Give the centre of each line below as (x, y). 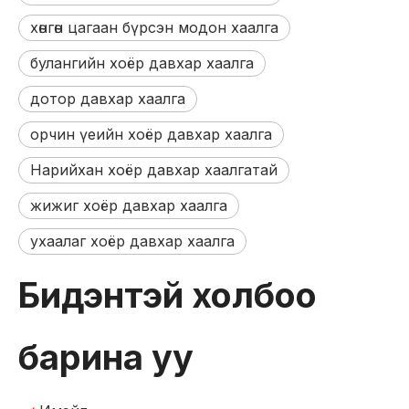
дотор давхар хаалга (108, 99)
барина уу (106, 357)
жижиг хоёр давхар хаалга (129, 205)
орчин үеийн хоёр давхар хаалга (151, 134)
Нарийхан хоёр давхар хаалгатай (154, 170)
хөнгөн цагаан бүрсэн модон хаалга (154, 27)
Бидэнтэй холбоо (168, 295)
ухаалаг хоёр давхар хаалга (132, 241)
